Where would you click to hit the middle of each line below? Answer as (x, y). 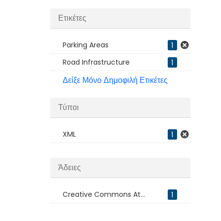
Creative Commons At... (104, 194)
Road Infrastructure (96, 62)
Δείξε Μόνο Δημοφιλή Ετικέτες (115, 80)
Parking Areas (86, 45)
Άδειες (70, 167)
